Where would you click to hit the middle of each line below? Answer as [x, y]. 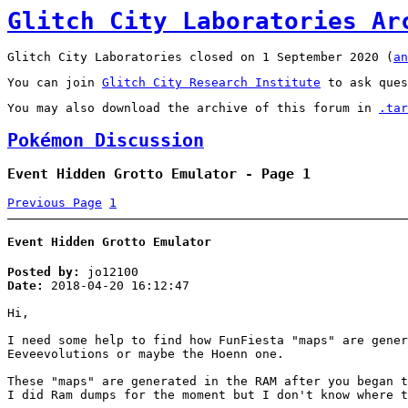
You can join [55, 83]
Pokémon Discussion [106, 140]
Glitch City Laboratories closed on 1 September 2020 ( [200, 57]
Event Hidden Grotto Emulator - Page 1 [159, 173]
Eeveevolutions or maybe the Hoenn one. [146, 353]
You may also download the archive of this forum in [193, 108]
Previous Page [55, 202]
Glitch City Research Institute [211, 83]
